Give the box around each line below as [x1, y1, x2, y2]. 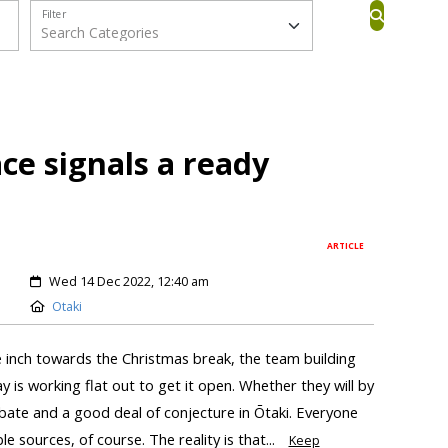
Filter [41, 6, 66, 22]
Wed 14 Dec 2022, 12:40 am [48, 273, 209, 291]
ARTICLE [327, 240, 365, 252]
